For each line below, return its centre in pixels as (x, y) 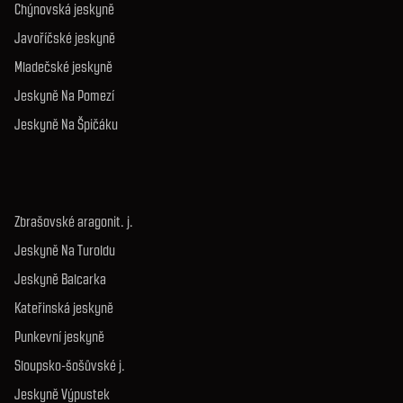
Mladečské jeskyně (63, 67)
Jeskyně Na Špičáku (66, 125)
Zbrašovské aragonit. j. (74, 222)
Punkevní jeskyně (59, 337)
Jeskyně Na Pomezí (64, 96)
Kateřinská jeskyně (64, 308)
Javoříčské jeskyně (65, 38)
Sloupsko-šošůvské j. (70, 366)
